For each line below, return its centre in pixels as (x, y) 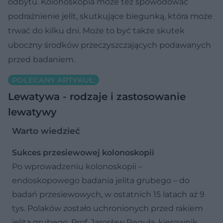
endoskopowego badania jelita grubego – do (101, 180)
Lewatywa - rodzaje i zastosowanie (97, 96)
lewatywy (32, 112)
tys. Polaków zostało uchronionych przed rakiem (108, 208)
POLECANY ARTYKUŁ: (54, 80)
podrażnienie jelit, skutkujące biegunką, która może (110, 16)
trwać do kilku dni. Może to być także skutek (96, 30)
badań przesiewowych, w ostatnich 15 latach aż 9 (108, 194)
